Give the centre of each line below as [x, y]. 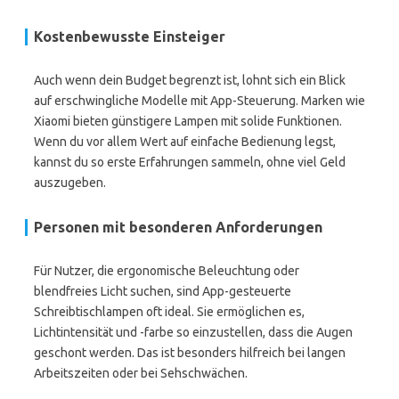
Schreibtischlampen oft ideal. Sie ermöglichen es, [169, 312]
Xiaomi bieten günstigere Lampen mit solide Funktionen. [188, 121]
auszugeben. [70, 183]
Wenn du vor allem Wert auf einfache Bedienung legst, [185, 142]
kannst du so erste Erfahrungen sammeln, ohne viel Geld [190, 162]
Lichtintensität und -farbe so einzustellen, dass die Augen [193, 332]
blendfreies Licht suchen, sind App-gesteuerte [163, 291]
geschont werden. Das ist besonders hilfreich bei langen [190, 353]
